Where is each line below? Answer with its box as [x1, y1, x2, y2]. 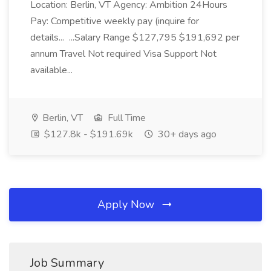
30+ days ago [155, 128, 217, 141]
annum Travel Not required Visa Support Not [30, 47, 217, 60]
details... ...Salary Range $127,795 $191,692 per [30, 31, 240, 44]
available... [30, 64, 75, 77]
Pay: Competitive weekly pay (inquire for [30, 15, 199, 28]
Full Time [105, 111, 146, 125]
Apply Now [97, 197, 157, 212]
